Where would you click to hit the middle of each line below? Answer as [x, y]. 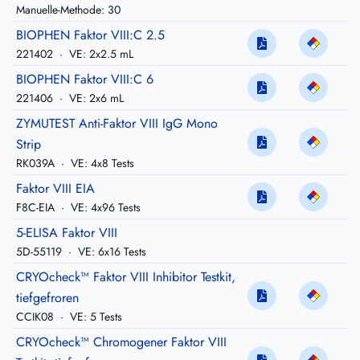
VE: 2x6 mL [95, 98]
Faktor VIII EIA [55, 189]
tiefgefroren [47, 298]
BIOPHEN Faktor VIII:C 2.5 [90, 35]
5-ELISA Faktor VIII [67, 233]
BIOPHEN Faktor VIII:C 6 [85, 80]
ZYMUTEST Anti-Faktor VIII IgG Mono [117, 124]
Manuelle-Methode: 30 [68, 10]
